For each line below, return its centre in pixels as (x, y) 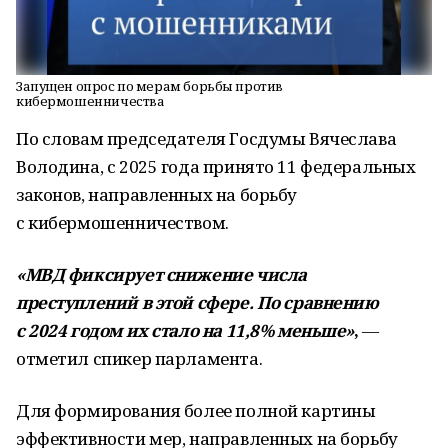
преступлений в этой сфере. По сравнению (197, 302)
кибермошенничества (90, 101)
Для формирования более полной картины (196, 410)
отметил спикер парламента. (139, 358)
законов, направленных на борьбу (156, 194)
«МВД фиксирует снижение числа (161, 274)
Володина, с (66, 166)
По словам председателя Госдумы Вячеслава (206, 138)
